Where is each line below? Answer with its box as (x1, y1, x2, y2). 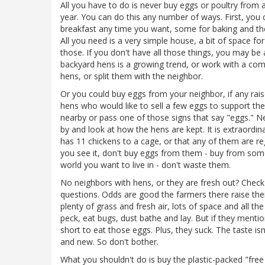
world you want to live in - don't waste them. (60, 159, 231, 171)
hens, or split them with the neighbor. (60, 70, 203, 82)
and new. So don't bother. (60, 236, 159, 248)
